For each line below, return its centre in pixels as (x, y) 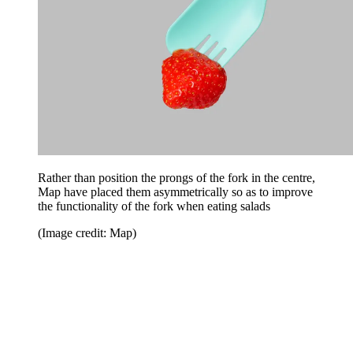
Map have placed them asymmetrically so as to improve (175, 192)
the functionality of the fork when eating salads (154, 206)
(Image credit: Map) (87, 233)
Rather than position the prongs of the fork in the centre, (176, 178)
